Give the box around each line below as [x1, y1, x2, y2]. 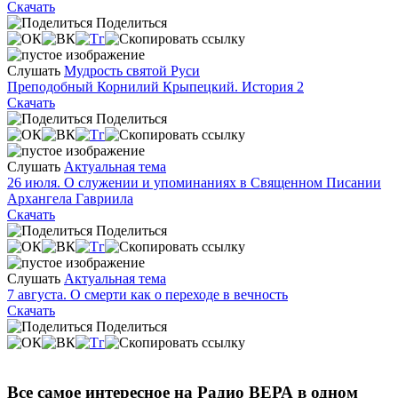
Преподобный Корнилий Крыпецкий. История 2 [7, 78, 304, 94]
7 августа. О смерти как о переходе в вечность [7, 286, 288, 302]
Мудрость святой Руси [64, 62, 200, 78]
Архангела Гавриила [7, 190, 133, 206]
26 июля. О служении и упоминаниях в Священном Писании [7, 174, 381, 190]
